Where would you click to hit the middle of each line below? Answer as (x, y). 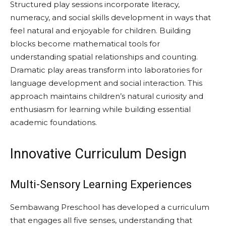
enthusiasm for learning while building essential (100, 109)
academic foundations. (53, 122)
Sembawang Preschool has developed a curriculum (110, 207)
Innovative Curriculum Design (98, 154)
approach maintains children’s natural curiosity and (107, 96)
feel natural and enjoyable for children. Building (100, 31)
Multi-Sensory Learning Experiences (101, 184)
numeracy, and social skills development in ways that (110, 17)
